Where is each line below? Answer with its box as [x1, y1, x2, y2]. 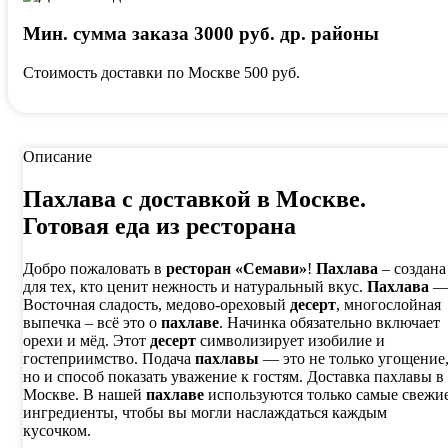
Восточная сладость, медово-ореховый [23, 295, 290, 313]
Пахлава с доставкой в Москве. [23, 185, 366, 212]
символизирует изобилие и [196, 331, 385, 349]
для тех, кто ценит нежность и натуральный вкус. [23, 277, 367, 295]
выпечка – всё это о [23, 313, 161, 331]
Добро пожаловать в [23, 259, 166, 277]
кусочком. [23, 421, 91, 439]
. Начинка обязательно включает [219, 313, 440, 331]
